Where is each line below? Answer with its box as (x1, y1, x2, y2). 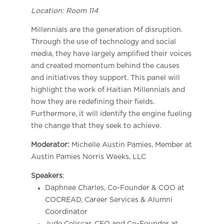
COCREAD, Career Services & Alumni (44, 196, 172, 203)
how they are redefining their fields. (30, 98, 156, 105)
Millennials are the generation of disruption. (30, 26, 182, 33)
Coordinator (44, 208, 87, 215)
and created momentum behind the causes (30, 62, 179, 69)
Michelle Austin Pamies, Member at (69, 141, 192, 148)
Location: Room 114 (30, 7, 98, 14)
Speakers (30, 172, 62, 179)
